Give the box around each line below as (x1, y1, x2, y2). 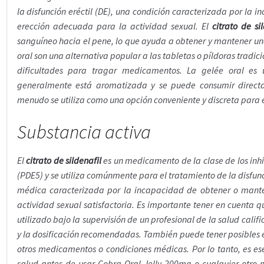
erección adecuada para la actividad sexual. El (16, 20, 212, 32)
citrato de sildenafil (26, 154, 101, 167)
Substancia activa (16, 120, 151, 144)
